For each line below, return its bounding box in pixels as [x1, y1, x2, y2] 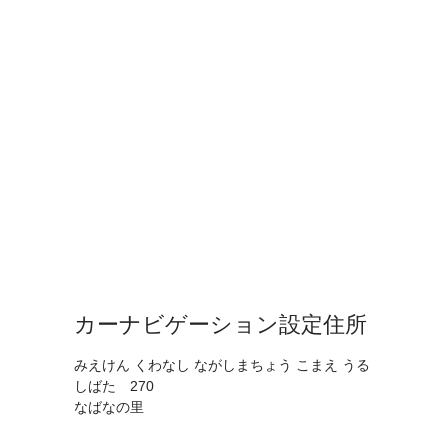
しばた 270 [74, 378, 154, 395]
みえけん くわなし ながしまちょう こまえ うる [74, 357, 370, 374]
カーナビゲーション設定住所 [74, 312, 367, 338]
